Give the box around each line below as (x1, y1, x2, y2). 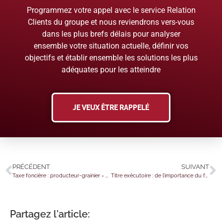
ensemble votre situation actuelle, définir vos (34, 41, 188, 51)
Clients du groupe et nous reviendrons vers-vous (28, 17, 194, 27)
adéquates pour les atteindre (61, 64, 161, 74)
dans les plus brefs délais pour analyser (42, 29, 180, 39)
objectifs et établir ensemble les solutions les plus (24, 53, 198, 62)
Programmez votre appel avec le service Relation (26, 5, 196, 15)
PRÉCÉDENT (12, 163, 50, 171)
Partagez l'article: (10, 208, 90, 221)
